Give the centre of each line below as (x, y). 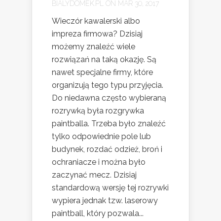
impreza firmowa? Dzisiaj (97, 34)
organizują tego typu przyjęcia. (108, 85)
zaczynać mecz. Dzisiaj (94, 175)
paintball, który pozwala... (98, 213)
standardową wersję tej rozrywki (110, 188)
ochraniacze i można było (99, 162)
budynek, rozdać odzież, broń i (107, 149)
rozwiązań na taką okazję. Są (104, 59)
